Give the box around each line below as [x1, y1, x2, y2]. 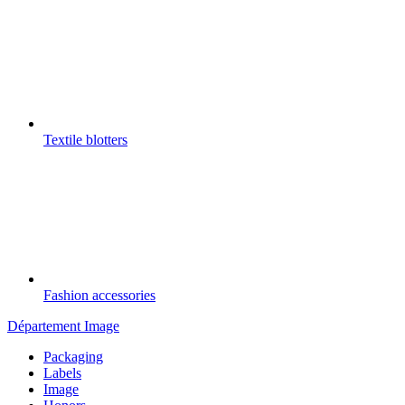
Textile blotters [43, 131, 127, 147]
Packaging [43, 348, 103, 364]
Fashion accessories [43, 287, 155, 303]
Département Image [7, 317, 119, 334]
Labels [43, 364, 81, 381]
